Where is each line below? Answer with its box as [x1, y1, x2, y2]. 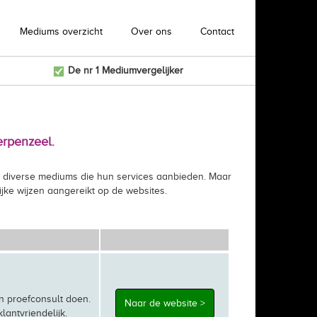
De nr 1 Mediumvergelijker [64, 65, 183, 76]
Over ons [131, 26, 172, 37]
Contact [200, 26, 234, 37]
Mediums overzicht [20, 26, 103, 37]
